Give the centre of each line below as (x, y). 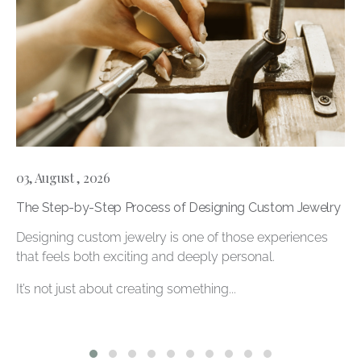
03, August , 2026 (63, 178)
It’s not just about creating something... (126, 289)
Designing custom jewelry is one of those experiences (172, 238)
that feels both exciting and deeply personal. (145, 257)
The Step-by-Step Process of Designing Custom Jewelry (178, 208)
